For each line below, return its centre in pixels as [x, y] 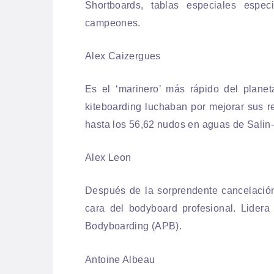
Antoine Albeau [120, 259]
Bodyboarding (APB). [134, 226]
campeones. [113, 23]
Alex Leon [108, 158]
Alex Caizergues [123, 56]
